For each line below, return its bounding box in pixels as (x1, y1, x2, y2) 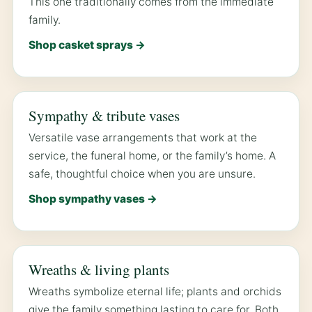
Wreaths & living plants (29, 260, 169, 280)
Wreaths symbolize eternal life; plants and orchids (29, 285, 281, 299)
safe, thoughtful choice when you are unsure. (29, 167, 256, 181)
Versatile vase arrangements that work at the (29, 131, 257, 145)
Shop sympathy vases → (29, 192, 157, 206)
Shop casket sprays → (29, 38, 146, 52)
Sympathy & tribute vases (29, 106, 180, 126)
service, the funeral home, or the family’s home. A (29, 149, 276, 163)
